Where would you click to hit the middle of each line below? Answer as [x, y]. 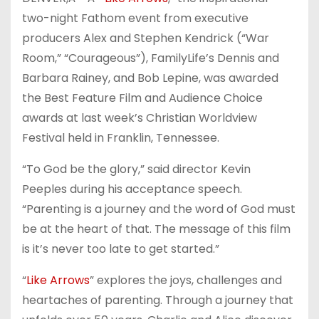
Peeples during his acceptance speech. [132, 189]
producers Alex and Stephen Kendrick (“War [146, 38]
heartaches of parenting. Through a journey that [158, 300]
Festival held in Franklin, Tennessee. [121, 138]
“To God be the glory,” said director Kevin [136, 169]
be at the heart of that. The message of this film [156, 229]
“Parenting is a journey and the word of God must [159, 209]
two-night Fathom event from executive [135, 19]
